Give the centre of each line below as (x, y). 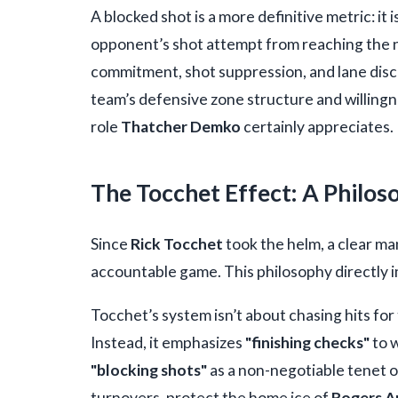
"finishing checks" (307, 342)
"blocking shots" (149, 370)
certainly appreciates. (317, 127)
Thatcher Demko (181, 127)
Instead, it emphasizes (168, 342)
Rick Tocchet (177, 243)
